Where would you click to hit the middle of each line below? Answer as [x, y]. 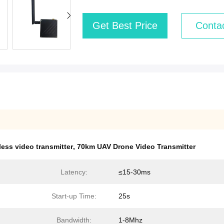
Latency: [74, 172]
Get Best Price [125, 25]
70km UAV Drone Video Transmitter [136, 146]
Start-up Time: [74, 196]
